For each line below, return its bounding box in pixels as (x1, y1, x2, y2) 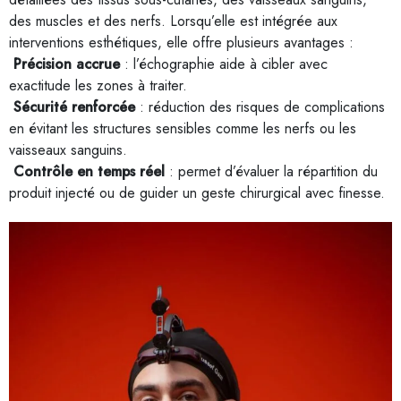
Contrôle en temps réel (13, 161, 165, 182)
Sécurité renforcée (13, 97, 135, 117)
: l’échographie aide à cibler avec (120, 54, 328, 74)
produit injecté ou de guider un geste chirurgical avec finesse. (9, 183, 385, 203)
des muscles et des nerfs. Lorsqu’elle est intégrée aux (9, 11, 337, 31)
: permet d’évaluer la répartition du (165, 161, 378, 182)
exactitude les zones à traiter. (9, 75, 187, 96)
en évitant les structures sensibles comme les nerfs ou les (9, 118, 356, 139)
